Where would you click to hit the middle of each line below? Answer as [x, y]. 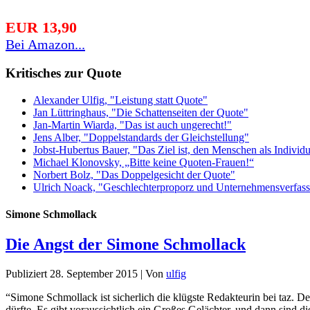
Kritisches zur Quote [63, 73]
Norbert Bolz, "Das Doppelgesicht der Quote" [134, 174]
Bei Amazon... [45, 45]
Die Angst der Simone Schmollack [126, 245]
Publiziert [26, 274]
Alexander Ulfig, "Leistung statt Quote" [120, 100]
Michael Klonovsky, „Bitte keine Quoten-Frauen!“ [144, 162]
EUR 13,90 [41, 28]
